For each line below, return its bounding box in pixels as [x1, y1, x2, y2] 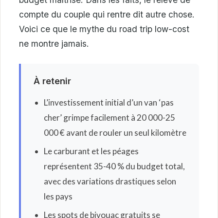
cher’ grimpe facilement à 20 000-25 [43, 112, 175, 123]
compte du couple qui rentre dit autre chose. [19, 9, 195, 19]
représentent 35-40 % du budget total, [43, 161, 185, 171]
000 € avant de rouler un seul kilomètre [43, 127, 186, 138]
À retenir [33, 75, 71, 87]
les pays [43, 191, 73, 201]
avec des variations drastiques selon [43, 176, 176, 186]
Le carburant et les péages [43, 145, 139, 156]
